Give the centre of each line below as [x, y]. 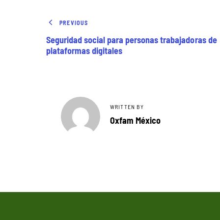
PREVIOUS [74, 23]
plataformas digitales [84, 50]
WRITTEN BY [127, 107]
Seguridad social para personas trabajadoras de [131, 39]
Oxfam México [135, 120]
